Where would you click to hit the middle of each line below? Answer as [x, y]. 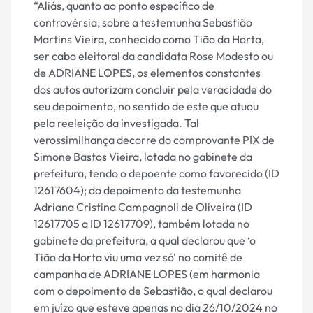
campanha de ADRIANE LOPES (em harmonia [147, 274]
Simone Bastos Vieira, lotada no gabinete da [143, 157]
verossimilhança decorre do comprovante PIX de [154, 140]
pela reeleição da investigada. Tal [116, 123]
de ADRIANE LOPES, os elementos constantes [147, 73]
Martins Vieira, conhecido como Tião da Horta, [149, 39]
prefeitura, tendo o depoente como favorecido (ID [156, 174]
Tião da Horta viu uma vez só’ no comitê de [138, 257]
